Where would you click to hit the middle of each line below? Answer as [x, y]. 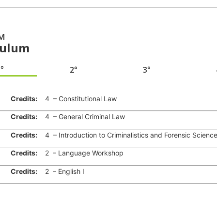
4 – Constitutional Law [77, 99]
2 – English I [61, 171]
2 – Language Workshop [80, 153]
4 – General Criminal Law [81, 117]
